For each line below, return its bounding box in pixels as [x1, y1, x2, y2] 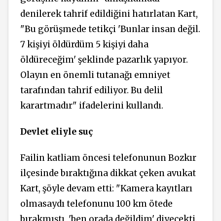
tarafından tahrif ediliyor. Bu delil [20, 85, 163, 96]
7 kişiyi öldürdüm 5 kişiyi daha [20, 39, 148, 50]
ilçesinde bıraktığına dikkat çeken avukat [20, 167, 196, 179]
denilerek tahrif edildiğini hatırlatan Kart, [20, 8, 198, 20]
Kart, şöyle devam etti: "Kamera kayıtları [20, 183, 192, 194]
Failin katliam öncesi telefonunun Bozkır [20, 152, 196, 163]
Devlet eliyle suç [20, 126, 93, 137]
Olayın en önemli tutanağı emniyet [20, 70, 170, 81]
